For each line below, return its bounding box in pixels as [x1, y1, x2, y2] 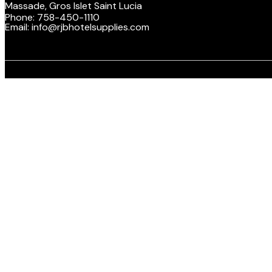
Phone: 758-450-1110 [5, 11, 100, 24]
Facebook [216, 37, 259, 49]
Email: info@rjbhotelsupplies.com [5, 21, 149, 33]
